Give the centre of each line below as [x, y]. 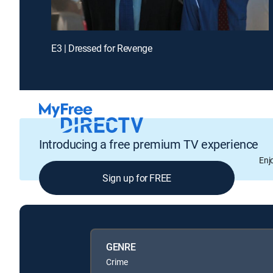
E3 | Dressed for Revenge [102, 48]
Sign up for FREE [137, 178]
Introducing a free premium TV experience [149, 144]
